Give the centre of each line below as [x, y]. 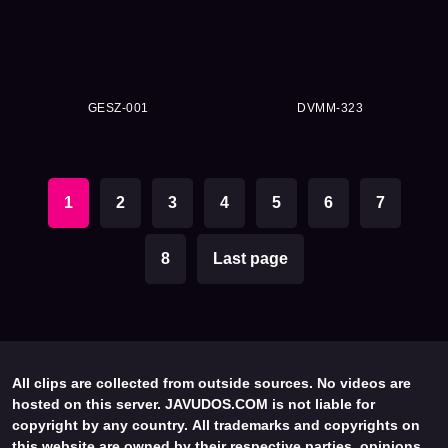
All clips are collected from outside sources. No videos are [211, 383]
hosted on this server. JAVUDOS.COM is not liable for [193, 404]
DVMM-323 [330, 108]
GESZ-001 [118, 108]
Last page [250, 259]
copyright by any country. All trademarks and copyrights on [216, 425]
